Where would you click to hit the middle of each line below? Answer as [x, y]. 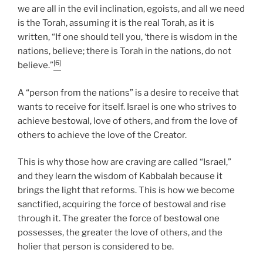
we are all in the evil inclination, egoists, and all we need [131, 9]
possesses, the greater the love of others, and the [120, 233]
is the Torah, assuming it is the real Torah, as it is [116, 23]
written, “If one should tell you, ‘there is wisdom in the [128, 37]
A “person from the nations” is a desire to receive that [128, 92]
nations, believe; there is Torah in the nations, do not [124, 51]
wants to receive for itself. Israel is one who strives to [127, 107]
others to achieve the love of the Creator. [102, 135]
